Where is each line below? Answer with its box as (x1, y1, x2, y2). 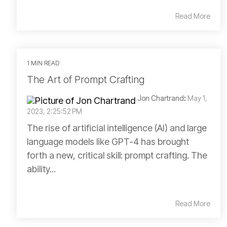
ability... (27, 164, 56, 174)
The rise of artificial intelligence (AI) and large (27, 123, 207, 133)
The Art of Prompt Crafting (27, 73, 144, 86)
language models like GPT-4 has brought (27, 136, 189, 147)
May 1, (187, 94, 207, 102)
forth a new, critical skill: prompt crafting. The (27, 150, 207, 161)
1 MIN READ (27, 59, 59, 67)
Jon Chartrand (137, 94, 184, 102)
